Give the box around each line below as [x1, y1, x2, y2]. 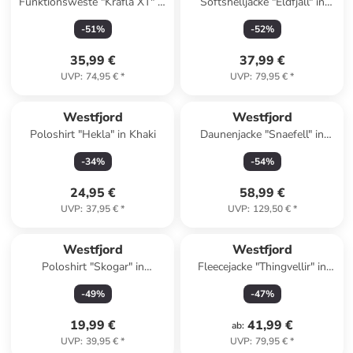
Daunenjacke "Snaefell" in [200, 127, 325, 142]
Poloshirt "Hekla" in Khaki [29, 127, 156, 142]
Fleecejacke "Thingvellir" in [198, 259, 327, 274]
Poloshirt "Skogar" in [41, 259, 144, 274]
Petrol [247, 10, 277, 25]
